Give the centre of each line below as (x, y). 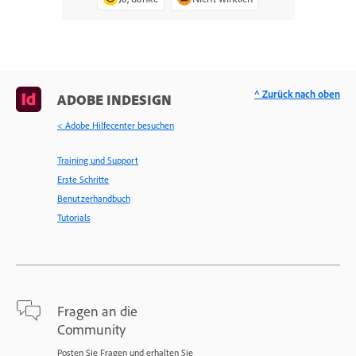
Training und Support (98, 161)
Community (91, 329)
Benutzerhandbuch (94, 199)
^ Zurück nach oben (297, 94)
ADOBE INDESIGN (114, 100)
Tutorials (74, 218)
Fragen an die (97, 311)
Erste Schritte (83, 180)
